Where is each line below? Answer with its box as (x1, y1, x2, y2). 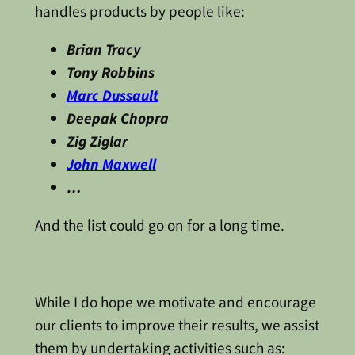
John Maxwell (66, 154, 156, 177)
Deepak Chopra (66, 108, 169, 131)
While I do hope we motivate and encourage (34, 291, 316, 314)
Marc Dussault (66, 85, 158, 108)
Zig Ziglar (66, 131, 128, 154)
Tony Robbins (66, 62, 155, 85)
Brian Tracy (66, 39, 141, 62)
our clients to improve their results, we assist (34, 314, 319, 337)
